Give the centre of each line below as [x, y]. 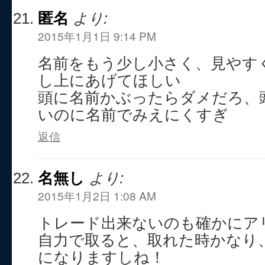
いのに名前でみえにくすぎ [133, 115]
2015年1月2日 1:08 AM [97, 195]
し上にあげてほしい [109, 80]
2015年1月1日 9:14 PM [97, 36]
